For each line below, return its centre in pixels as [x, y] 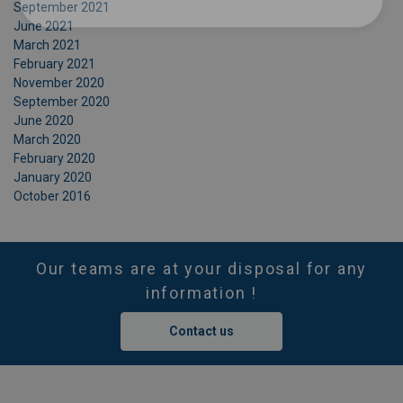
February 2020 [54, 158]
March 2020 [47, 139]
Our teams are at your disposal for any [201, 269]
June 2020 [44, 121]
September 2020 [62, 102]
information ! [201, 293]
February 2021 [54, 64]
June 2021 [44, 26]
